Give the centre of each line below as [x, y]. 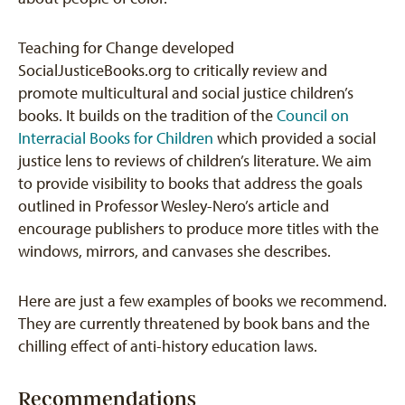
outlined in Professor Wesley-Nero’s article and [174, 206]
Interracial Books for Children [116, 138]
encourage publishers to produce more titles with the [198, 229]
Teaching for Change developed [126, 48]
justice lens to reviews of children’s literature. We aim [195, 161]
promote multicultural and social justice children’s [186, 93]
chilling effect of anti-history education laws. [168, 346]
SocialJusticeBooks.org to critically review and [173, 71]
